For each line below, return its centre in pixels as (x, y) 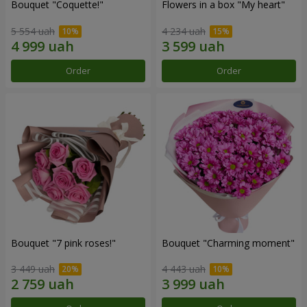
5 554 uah (33, 31)
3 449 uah (33, 269)
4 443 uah (184, 269)
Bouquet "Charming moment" (228, 243)
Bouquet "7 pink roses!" (63, 243)
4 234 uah (184, 31)
